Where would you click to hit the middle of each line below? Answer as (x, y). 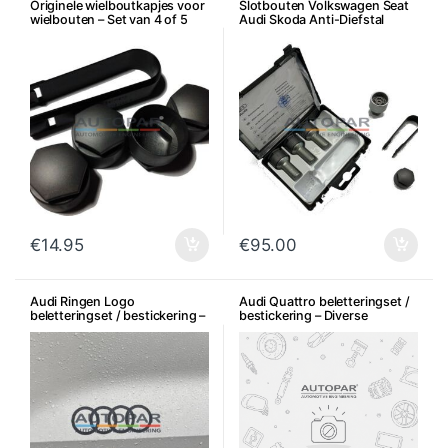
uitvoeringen (276, 329)
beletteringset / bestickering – (117, 315)
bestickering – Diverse (303, 315)
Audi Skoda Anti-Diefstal (311, 19)
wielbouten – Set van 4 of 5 (108, 19)
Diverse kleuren (75, 329)
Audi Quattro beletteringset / (324, 301)
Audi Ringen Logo (82, 301)
